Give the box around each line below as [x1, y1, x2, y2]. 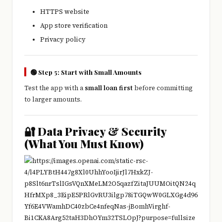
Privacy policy [40, 35, 86, 44]
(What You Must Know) [24, 136, 144, 151]
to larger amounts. [24, 95, 82, 104]
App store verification [40, 21, 108, 30]
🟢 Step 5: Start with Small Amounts [30, 67, 142, 76]
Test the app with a [24, 83, 85, 92]
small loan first [85, 83, 133, 92]
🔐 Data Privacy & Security [24, 123, 166, 139]
